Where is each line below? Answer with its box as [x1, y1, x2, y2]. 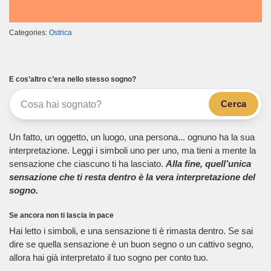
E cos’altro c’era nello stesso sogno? [9, 74, 136, 83]
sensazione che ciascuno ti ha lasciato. [9, 158, 166, 169]
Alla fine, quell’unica [166, 158, 251, 169]
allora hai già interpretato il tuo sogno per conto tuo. [9, 252, 208, 263]
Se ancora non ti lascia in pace [9, 211, 114, 220]
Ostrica [49, 28, 72, 37]
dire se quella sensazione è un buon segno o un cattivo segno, [9, 239, 253, 250]
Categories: [9, 28, 49, 37]
